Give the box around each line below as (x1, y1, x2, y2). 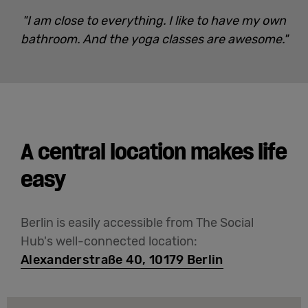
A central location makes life (21, 137, 287, 166)
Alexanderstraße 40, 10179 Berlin (21, 252, 223, 267)
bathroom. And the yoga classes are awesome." (20, 31, 288, 47)
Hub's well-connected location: (21, 233, 197, 249)
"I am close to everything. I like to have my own (22, 12, 286, 28)
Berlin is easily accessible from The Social (21, 214, 254, 230)
